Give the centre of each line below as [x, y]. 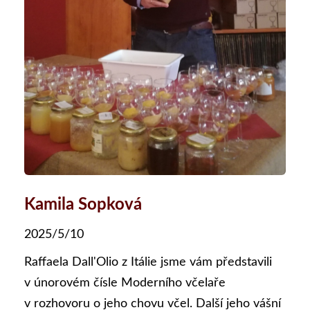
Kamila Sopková [83, 204]
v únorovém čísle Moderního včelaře [125, 283]
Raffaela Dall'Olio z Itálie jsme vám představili [148, 262]
